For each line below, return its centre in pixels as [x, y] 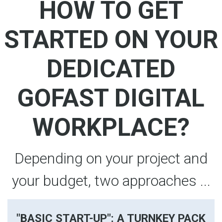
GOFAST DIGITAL [111, 98]
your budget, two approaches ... [111, 181]
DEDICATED [111, 69]
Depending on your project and [111, 158]
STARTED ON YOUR [111, 40]
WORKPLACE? [111, 127]
